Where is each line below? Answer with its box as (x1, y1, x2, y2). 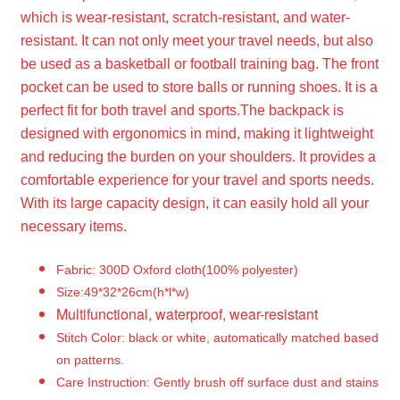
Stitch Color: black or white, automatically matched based (55, 330, 379, 346)
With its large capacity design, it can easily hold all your (20, 195, 369, 211)
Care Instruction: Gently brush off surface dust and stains (55, 375, 379, 390)
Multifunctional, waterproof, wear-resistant (55, 304, 318, 325)
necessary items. (20, 218, 127, 234)
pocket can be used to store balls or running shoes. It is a (20, 79, 378, 95)
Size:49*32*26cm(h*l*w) (55, 285, 189, 300)
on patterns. (55, 353, 124, 368)
